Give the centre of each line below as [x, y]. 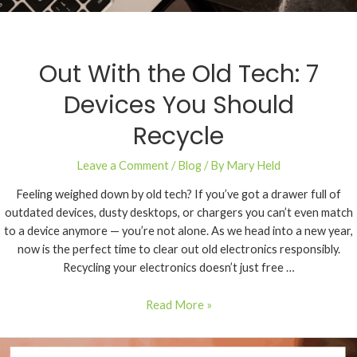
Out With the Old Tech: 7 [178, 74]
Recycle [178, 136]
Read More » [178, 304]
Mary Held [253, 165]
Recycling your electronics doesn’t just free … [178, 268]
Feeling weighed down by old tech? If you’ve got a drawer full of [178, 194]
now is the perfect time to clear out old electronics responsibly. [178, 249]
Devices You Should [178, 105]
